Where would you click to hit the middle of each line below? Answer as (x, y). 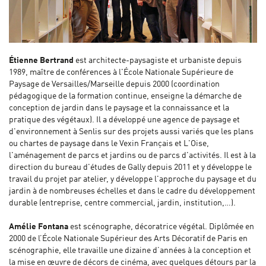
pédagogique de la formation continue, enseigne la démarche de (125, 96)
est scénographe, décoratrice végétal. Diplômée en (161, 227)
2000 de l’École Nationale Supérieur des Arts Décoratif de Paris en (128, 239)
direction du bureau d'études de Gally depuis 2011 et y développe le (130, 168)
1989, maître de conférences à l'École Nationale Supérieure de (121, 73)
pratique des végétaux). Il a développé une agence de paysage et (124, 120)
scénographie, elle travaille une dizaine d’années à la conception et (130, 251)
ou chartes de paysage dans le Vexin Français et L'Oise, (109, 144)
